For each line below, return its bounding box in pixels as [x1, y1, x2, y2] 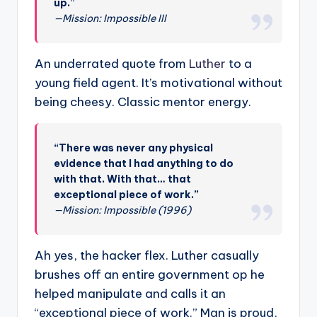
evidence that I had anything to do [54, 157, 234, 171]
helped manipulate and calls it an [35, 286, 226, 302]
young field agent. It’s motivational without [35, 75, 282, 91]
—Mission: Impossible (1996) [54, 204, 192, 217]
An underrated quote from [35, 56, 189, 72]
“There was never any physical [54, 142, 214, 155]
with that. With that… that [54, 173, 192, 186]
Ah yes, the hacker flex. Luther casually [35, 248, 259, 264]
